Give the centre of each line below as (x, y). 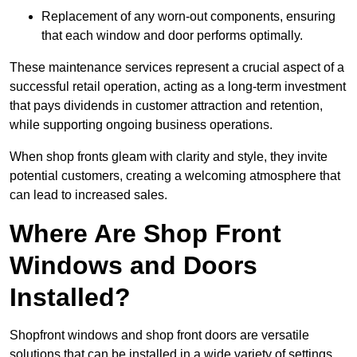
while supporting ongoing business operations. (141, 125)
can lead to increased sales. (88, 195)
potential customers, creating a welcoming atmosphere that (175, 176)
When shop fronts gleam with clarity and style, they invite (169, 157)
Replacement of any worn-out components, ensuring (188, 17)
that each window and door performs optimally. (172, 36)
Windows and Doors (133, 266)
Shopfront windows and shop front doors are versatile (159, 335)
